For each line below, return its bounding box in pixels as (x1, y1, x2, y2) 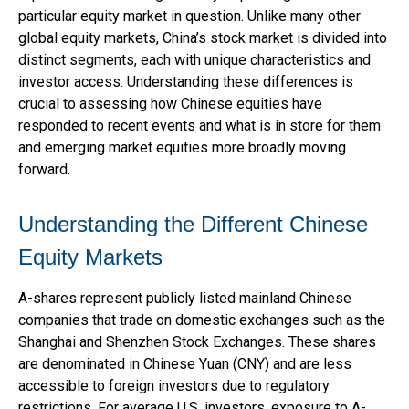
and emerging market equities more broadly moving (18, 139, 346, 156)
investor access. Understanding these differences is (18, 73, 353, 90)
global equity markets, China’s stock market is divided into (18, 29, 387, 47)
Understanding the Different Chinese (18, 212, 368, 236)
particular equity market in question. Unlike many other (18, 7, 361, 25)
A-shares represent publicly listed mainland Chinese (18, 289, 351, 307)
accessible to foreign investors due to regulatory (18, 377, 330, 394)
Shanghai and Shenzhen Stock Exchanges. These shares (18, 333, 376, 351)
